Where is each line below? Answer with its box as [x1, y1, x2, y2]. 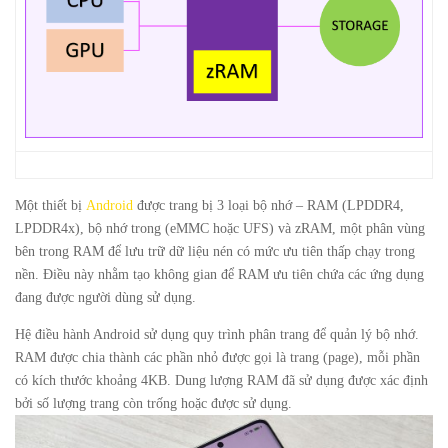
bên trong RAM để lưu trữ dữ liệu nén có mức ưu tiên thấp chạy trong [15, 244, 415, 259]
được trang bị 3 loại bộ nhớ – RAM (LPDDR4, [133, 198, 404, 213]
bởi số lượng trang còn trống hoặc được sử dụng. [15, 396, 292, 411]
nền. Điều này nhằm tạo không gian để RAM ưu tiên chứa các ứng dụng [15, 267, 424, 282]
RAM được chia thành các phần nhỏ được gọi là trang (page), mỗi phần [15, 350, 420, 365]
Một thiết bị [15, 198, 86, 213]
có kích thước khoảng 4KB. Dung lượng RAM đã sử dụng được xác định [15, 373, 428, 388]
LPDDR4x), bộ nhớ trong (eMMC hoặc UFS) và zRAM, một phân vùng [15, 221, 425, 236]
